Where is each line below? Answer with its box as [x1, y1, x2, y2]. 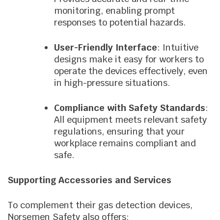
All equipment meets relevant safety [54, 114, 207, 125]
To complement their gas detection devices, [8, 199, 192, 211]
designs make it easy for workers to [54, 54, 204, 65]
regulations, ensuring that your [54, 126, 185, 137]
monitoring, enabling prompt [54, 5, 175, 16]
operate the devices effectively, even [54, 65, 208, 77]
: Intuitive [157, 42, 198, 53]
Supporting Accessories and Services [8, 174, 171, 186]
